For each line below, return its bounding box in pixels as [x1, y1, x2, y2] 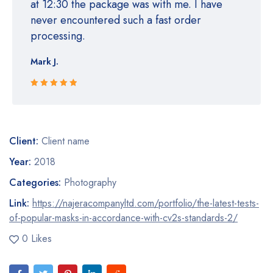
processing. [30, 28, 85, 44]
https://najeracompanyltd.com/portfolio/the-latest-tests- [32, 196, 259, 211]
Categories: [9, 175, 61, 190]
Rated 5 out [30, 89, 71, 102]
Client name [41, 134, 90, 149]
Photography [64, 175, 116, 190]
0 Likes [22, 232, 52, 246]
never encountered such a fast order [30, 12, 201, 29]
